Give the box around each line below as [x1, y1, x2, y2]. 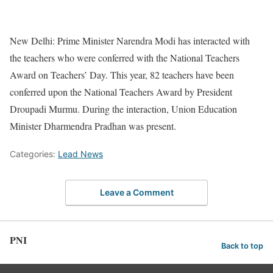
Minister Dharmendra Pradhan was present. [10, 119, 176, 133]
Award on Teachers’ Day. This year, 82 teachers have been [10, 68, 234, 82]
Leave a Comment [99, 186, 174, 197]
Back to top [221, 241, 263, 251]
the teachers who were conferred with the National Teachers [10, 51, 239, 65]
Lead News [58, 149, 103, 160]
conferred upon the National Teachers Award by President [10, 85, 232, 99]
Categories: [10, 149, 58, 160]
